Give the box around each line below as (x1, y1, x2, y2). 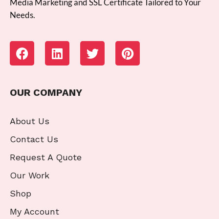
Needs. (10, 10, 35, 21)
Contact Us (10, 134, 58, 145)
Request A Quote (10, 152, 82, 163)
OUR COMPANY (10, 87, 82, 99)
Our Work (10, 170, 49, 181)
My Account (10, 206, 59, 217)
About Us (10, 116, 49, 127)
